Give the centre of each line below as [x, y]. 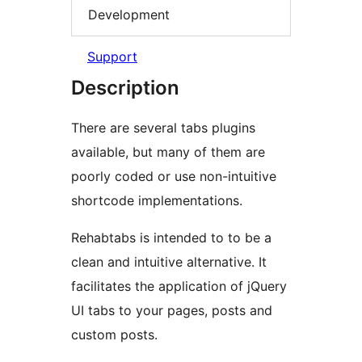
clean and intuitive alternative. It [169, 262]
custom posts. [114, 335]
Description [125, 88]
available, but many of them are [168, 152]
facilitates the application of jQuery [179, 286]
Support [112, 57]
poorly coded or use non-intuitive [174, 177]
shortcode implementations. [157, 201]
